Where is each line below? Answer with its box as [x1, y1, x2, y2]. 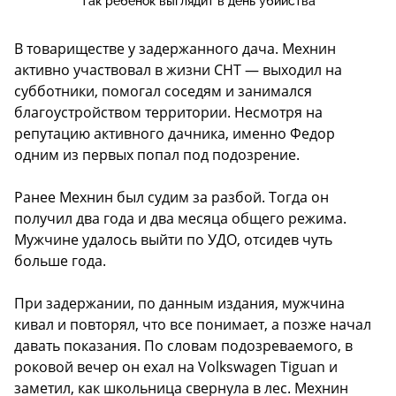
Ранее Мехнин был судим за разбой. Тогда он [14, 187, 329, 208]
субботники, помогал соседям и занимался [14, 81, 312, 102]
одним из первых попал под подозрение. [14, 145, 300, 165]
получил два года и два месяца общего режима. [14, 209, 346, 229]
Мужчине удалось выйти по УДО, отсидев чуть [14, 230, 332, 250]
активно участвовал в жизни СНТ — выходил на [14, 60, 342, 80]
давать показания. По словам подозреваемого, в [14, 336, 353, 356]
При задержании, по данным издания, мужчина [14, 293, 345, 314]
